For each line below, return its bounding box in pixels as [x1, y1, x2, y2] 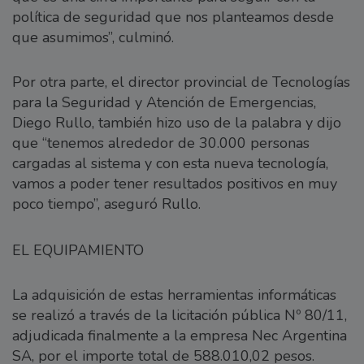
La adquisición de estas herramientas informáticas [12, 285, 336, 305]
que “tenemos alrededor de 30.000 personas [12, 133, 310, 154]
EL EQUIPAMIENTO [12, 240, 144, 261]
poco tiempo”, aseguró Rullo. [12, 194, 201, 214]
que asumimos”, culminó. [12, 28, 174, 48]
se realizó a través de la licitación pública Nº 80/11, [12, 305, 347, 326]
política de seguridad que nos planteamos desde [12, 7, 334, 28]
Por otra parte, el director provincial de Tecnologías [12, 72, 350, 93]
